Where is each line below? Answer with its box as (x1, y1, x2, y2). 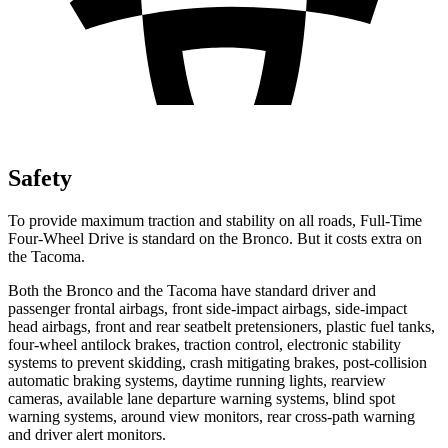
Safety (8, 164, 72, 191)
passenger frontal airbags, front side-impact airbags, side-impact (8, 299, 407, 317)
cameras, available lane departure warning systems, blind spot (8, 389, 395, 407)
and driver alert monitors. (8, 425, 166, 443)
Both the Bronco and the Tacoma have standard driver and (8, 281, 376, 299)
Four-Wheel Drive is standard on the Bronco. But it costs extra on (8, 229, 422, 247)
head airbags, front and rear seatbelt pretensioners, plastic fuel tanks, (8, 317, 435, 335)
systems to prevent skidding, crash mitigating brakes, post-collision (8, 353, 427, 371)
